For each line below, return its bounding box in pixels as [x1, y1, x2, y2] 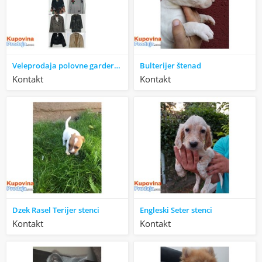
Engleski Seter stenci [140, 204, 213, 215]
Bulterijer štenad [140, 60, 202, 71]
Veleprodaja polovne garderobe [114, 60, 121, 71]
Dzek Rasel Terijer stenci [12, 204, 100, 215]
